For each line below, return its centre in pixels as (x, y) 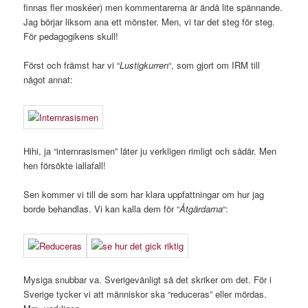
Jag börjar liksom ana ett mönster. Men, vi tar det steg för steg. (150, 22)
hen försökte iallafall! (65, 165)
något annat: (48, 80)
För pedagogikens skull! (71, 36)
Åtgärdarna (201, 208)
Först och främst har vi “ (72, 65)
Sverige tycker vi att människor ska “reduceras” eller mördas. (145, 294)
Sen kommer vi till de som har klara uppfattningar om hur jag (144, 194)
